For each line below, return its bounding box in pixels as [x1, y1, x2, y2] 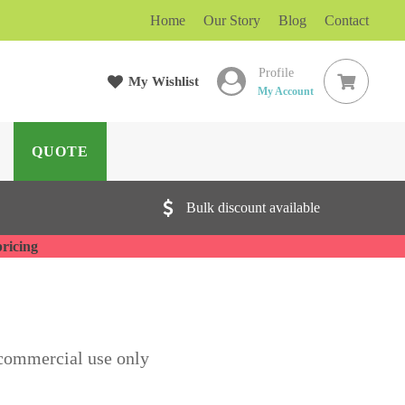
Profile [255, 65, 294, 80]
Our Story [203, 13, 260, 28]
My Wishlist [128, 74, 199, 89]
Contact [325, 13, 369, 28]
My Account [258, 84, 314, 98]
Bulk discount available [186, 200, 320, 215]
